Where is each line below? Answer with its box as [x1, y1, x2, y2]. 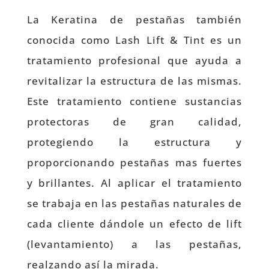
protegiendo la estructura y [26, 135, 243, 150]
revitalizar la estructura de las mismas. [26, 74, 243, 88]
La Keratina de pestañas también [26, 13, 243, 27]
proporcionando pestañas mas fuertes [26, 156, 243, 170]
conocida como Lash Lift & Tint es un [26, 33, 243, 47]
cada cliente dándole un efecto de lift [26, 217, 243, 231]
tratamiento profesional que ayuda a [26, 53, 243, 68]
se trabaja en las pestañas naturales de [26, 196, 243, 211]
